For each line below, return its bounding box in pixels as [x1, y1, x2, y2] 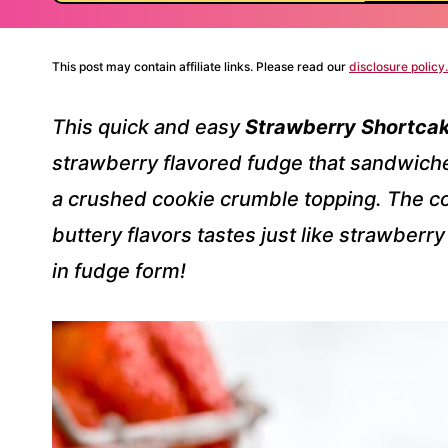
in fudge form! [52, 259, 186, 283]
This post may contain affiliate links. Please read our [52, 59, 349, 74]
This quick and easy [52, 115, 245, 139]
